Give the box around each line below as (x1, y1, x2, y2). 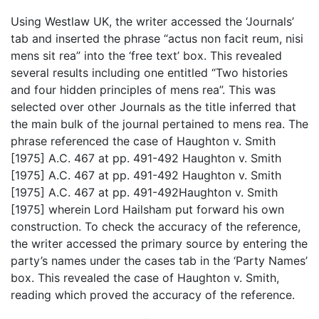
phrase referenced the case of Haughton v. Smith (11, 134, 276, 149)
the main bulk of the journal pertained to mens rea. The (11, 117, 308, 132)
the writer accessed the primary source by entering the (11, 236, 308, 251)
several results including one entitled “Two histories (11, 66, 288, 80)
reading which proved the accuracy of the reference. (11, 288, 295, 303)
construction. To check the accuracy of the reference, (11, 219, 300, 234)
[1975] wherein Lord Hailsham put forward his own (11, 202, 284, 217)
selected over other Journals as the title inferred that (11, 100, 296, 115)
